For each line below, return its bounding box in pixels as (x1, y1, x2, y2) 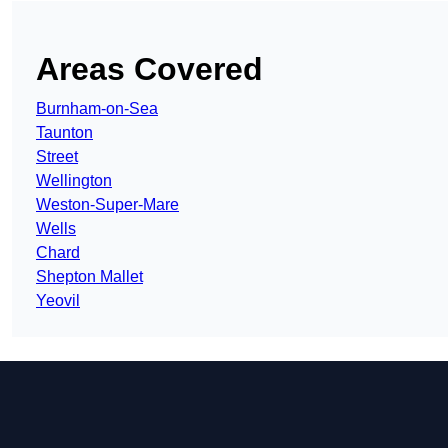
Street (36, 148, 78, 166)
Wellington (36, 172, 112, 190)
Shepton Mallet (36, 268, 143, 286)
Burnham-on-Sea (36, 100, 158, 118)
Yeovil (36, 292, 80, 310)
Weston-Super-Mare (36, 196, 179, 214)
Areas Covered (36, 51, 263, 88)
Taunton (36, 124, 93, 142)
